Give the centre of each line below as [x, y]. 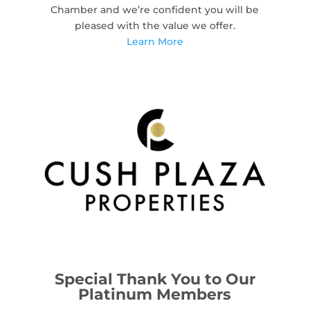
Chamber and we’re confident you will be [155, 9]
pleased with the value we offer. [155, 25]
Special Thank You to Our [155, 280]
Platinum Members [155, 295]
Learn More [155, 41]
